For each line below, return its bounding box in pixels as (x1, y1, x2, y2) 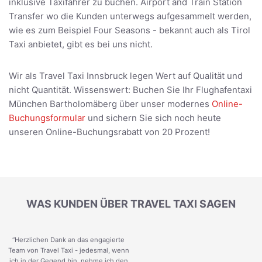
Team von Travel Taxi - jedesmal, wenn (8, 246, 129, 254)
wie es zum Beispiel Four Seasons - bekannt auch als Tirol (9, 24, 250, 36)
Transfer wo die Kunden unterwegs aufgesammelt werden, (9, 10, 251, 22)
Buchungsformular (9, 112, 85, 123)
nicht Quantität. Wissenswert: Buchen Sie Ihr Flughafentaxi (9, 84, 252, 95)
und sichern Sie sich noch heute (85, 112, 221, 123)
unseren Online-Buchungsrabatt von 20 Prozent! (9, 126, 210, 137)
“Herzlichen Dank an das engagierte (12, 235, 125, 244)
